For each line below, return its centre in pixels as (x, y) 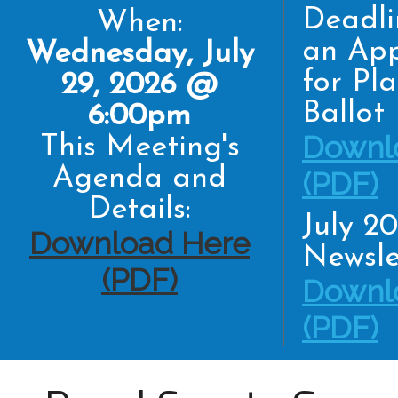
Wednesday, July (139, 55)
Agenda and (139, 179)
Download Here (139, 243)
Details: (139, 210)
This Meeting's (139, 148)
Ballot (343, 114)
